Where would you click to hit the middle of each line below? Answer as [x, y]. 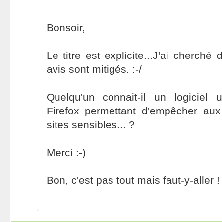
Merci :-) [66, 152]
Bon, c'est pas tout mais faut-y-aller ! [133, 180]
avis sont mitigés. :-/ [94, 69]
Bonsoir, [66, 28]
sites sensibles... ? [90, 125]
